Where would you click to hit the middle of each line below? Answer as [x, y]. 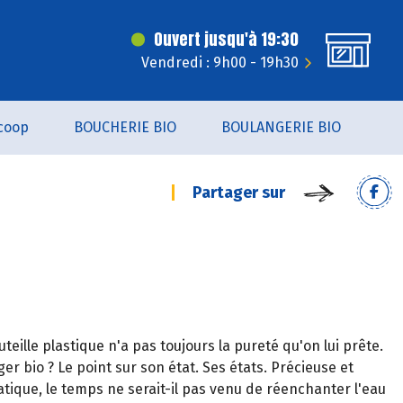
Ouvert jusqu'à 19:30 [226, 39]
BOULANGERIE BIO [281, 127]
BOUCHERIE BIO [125, 127]
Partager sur [239, 193]
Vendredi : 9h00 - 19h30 [220, 63]
